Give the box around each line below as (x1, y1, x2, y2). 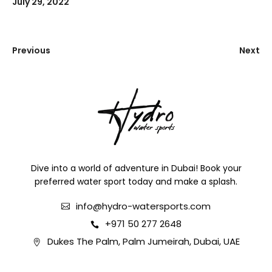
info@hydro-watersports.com (76, 199, 211, 212)
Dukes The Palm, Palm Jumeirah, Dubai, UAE (47, 234, 240, 248)
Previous (12, 44, 50, 56)
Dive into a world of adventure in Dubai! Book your (30, 161, 242, 174)
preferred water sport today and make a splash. (35, 175, 237, 188)
